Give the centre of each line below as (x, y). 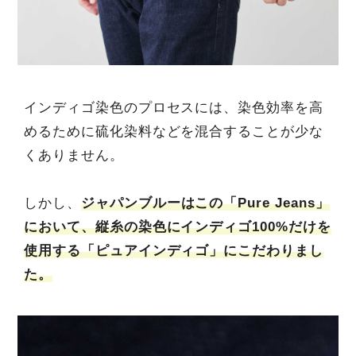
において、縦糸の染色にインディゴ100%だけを (178, 227)
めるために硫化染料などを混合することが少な (174, 132)
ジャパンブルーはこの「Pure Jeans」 (205, 203)
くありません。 (74, 156)
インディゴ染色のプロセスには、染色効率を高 (174, 108)
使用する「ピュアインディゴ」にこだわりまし (174, 251)
